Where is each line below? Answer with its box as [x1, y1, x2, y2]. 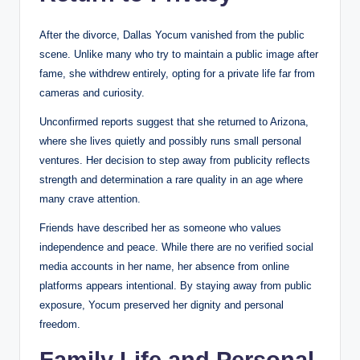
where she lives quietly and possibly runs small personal [39, 134, 301, 147]
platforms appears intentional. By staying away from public [39, 279, 312, 292]
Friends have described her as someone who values [39, 221, 281, 234]
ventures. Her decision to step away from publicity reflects [39, 153, 310, 166]
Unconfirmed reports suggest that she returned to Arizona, [39, 115, 309, 128]
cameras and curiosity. [39, 86, 145, 99]
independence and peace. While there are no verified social [39, 240, 313, 253]
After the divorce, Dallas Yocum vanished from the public [39, 28, 305, 41]
